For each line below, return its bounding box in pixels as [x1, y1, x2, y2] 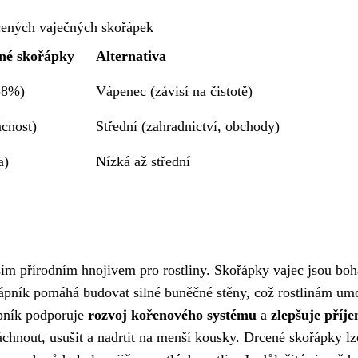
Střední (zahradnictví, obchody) [96, 118, 280, 134]
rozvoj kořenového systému [88, 307, 257, 323]
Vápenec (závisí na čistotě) [96, 83, 253, 99]
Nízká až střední [96, 153, 191, 169]
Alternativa [96, 48, 167, 64]
